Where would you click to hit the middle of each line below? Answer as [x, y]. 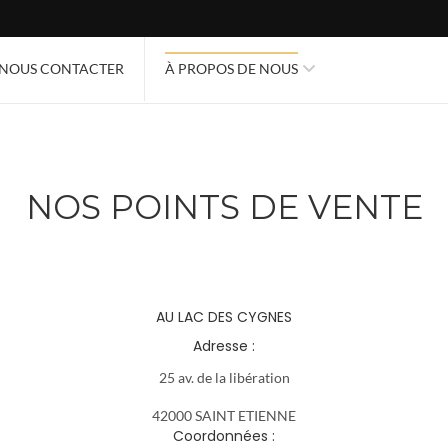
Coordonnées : [224, 435]
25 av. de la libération [224, 377]
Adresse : [224, 345]
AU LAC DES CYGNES [224, 316]
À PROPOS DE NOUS [231, 68]
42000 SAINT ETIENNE [224, 415]
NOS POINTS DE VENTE [224, 206]
